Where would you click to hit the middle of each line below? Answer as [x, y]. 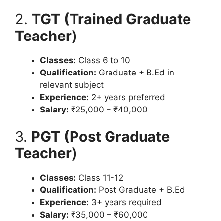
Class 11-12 [100, 178]
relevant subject [72, 85]
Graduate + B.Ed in [135, 72]
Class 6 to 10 [103, 60]
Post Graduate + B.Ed [141, 190]
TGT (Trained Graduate [111, 19]
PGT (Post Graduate [100, 136]
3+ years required [125, 202]
